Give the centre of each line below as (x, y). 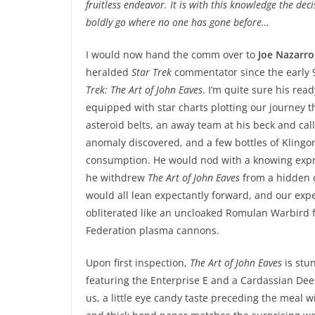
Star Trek (152, 72)
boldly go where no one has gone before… (178, 22)
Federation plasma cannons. (153, 230)
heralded (109, 72)
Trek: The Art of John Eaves (144, 89)
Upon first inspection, (138, 262)
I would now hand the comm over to (172, 54)
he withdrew (117, 177)
